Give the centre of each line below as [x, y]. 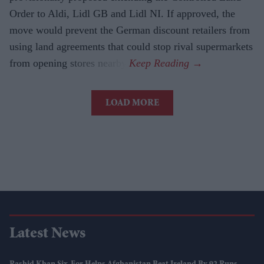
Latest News [47, 235]
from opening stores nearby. [69, 63]
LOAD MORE [132, 104]
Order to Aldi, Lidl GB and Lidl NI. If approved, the [122, 14]
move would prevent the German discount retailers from [130, 30]
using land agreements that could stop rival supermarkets [131, 47]
